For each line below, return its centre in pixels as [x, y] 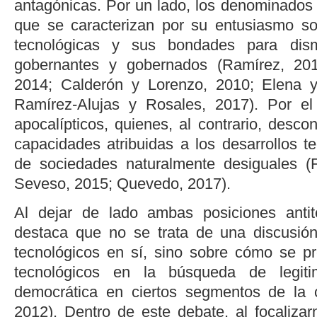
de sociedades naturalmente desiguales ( [162, 163]
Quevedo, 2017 [169, 183]
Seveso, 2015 [61, 183]
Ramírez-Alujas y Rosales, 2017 [132, 104]
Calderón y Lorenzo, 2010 [155, 84]
